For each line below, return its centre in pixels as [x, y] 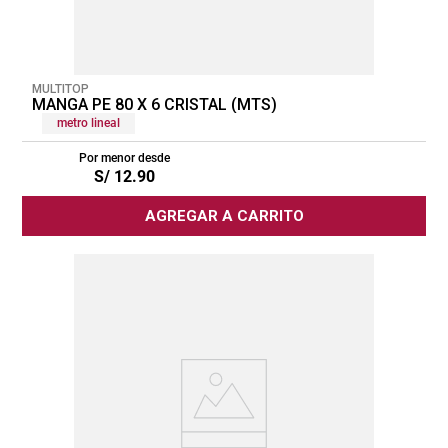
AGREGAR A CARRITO [224, 215]
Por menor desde [124, 157]
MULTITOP [60, 88]
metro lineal [88, 122]
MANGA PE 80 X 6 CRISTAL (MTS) [154, 104]
